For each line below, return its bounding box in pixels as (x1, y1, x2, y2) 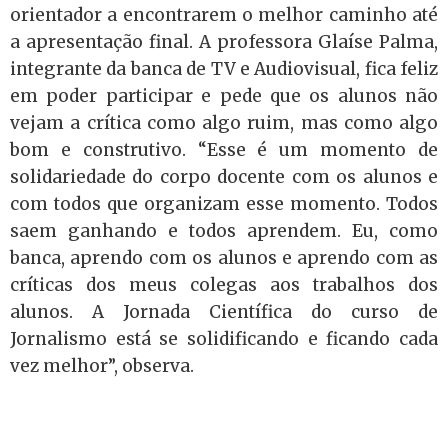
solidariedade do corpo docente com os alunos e (10, 166, 438, 188)
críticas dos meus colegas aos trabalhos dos (10, 274, 438, 296)
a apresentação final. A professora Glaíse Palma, (10, 31, 438, 53)
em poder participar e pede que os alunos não (10, 85, 438, 107)
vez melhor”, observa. (10, 355, 194, 377)
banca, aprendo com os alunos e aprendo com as (10, 247, 438, 269)
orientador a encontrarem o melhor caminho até (10, 4, 438, 26)
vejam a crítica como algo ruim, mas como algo (10, 112, 438, 134)
